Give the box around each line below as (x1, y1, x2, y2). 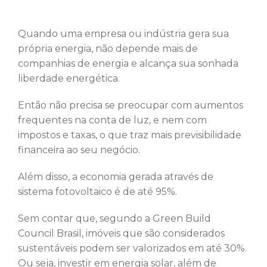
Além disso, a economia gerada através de (18, 171, 213, 183)
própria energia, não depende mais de (18, 43, 198, 55)
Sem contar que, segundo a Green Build (18, 213, 211, 225)
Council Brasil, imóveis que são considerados (18, 228, 225, 240)
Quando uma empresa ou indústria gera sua (18, 28, 229, 40)
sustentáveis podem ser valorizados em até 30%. (18, 243, 247, 254)
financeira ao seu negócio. (18, 144, 140, 156)
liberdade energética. (18, 73, 120, 85)
